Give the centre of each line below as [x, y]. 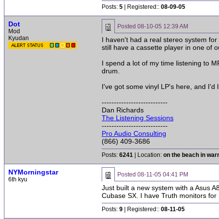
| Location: [148, 155]
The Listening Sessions [138, 118]
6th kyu [18, 179]
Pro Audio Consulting [134, 133]
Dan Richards [123, 110]
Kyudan [19, 38]
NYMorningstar [33, 172]
